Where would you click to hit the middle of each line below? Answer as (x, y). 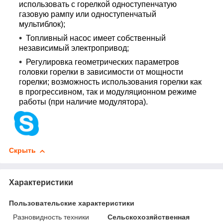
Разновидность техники (51, 217)
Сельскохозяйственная (149, 217)
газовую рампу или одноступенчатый (88, 14)
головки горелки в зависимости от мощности (101, 72)
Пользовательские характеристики (72, 203)
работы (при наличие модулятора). (83, 102)
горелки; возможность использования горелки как (110, 82)
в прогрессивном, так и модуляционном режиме (108, 92)
